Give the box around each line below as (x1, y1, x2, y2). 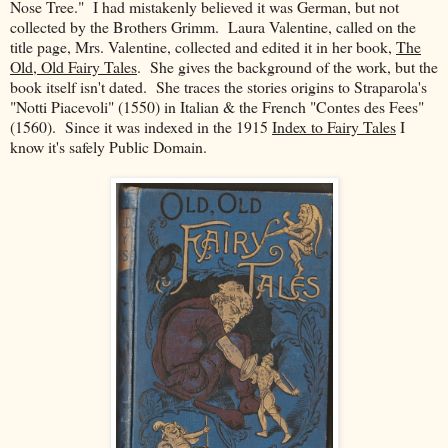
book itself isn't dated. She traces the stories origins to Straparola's (10, 76, 427, 98)
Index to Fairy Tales (272, 116, 396, 138)
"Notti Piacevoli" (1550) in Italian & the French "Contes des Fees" (10, 96, 424, 118)
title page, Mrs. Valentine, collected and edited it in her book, (10, 36, 396, 58)
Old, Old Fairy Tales (10, 56, 137, 78)
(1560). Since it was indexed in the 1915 (10, 116, 272, 138)
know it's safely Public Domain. (10, 136, 207, 158)
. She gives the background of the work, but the (137, 56, 438, 78)
